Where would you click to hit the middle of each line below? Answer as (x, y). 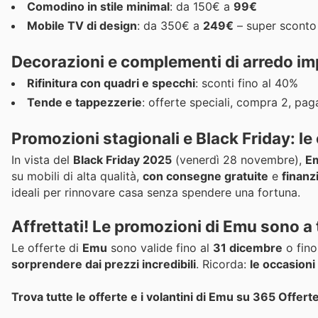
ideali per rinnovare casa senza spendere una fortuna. (156, 193)
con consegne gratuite (205, 176)
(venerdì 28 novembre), (238, 160)
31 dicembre (248, 247)
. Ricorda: (223, 264)
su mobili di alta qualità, (77, 176)
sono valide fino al (160, 247)
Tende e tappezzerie (84, 103)
